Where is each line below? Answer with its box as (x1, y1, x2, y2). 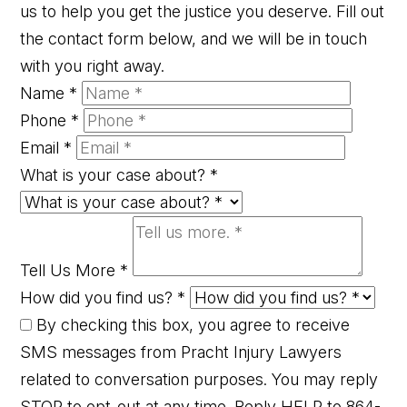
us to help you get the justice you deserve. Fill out (20, 2, 385, 22)
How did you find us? (20, 288, 178, 308)
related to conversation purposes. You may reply (20, 370, 379, 390)
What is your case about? (20, 165, 211, 185)
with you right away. (20, 56, 165, 76)
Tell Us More (20, 261, 121, 281)
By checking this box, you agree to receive (32, 315, 351, 335)
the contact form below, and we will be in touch (20, 29, 368, 49)
